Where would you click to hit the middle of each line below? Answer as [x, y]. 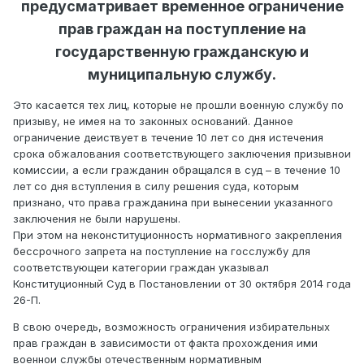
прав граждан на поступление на [182, 29]
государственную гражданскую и [182, 52]
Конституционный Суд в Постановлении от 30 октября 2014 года [182, 284]
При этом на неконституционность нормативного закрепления [178, 235]
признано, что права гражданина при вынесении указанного [173, 203]
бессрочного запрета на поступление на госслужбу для [162, 251]
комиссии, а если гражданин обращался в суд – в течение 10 [177, 170]
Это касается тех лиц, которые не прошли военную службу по [178, 105]
